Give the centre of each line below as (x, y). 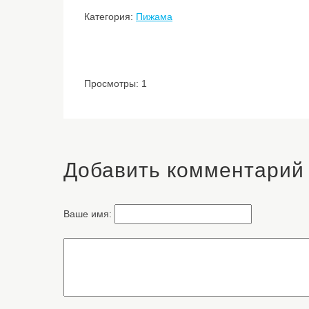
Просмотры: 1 (116, 83)
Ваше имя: (89, 214)
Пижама (154, 17)
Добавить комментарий (184, 170)
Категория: (110, 17)
